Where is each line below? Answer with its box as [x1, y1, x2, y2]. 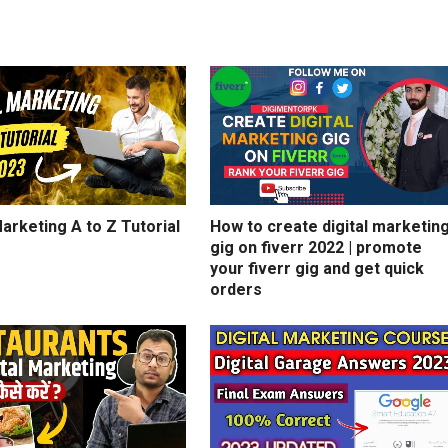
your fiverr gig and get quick [210, 259, 424, 279]
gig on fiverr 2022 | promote [210, 238, 422, 258]
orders [210, 280, 262, 300]
